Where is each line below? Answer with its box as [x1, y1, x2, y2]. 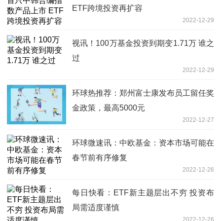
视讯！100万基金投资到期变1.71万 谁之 [72, 38, 214, 47]
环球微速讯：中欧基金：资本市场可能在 [72, 138, 214, 147]
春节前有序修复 [72, 153, 127, 162]
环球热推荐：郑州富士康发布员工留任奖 [72, 88, 214, 97]
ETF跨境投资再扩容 [72, 3, 143, 12]
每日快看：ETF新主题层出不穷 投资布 [72, 188, 214, 197]
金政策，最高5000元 [72, 103, 145, 112]
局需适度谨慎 [72, 203, 119, 212]
